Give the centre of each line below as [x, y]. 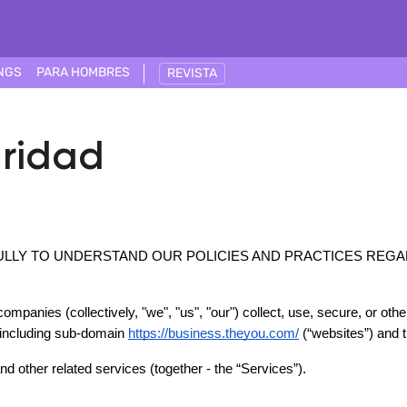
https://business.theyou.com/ [213, 333]
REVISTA [192, 73]
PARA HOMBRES [83, 72]
